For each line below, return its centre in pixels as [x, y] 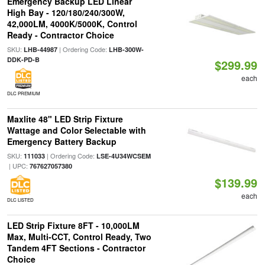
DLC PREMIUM [23, 93]
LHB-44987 [40, 49]
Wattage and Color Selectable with [76, 130]
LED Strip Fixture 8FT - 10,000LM [73, 225]
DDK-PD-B [23, 59]
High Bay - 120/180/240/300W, [66, 12]
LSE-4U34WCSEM [123, 156]
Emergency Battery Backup [62, 141]
